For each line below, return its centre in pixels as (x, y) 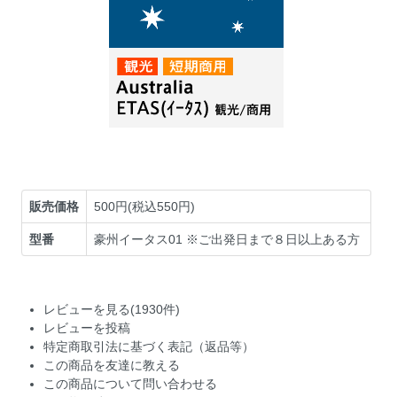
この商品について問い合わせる (131, 383)
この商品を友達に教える (112, 365)
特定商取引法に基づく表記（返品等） (149, 346)
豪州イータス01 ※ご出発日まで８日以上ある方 (227, 239)
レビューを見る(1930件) (112, 309)
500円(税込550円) (145, 206)
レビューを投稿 (87, 327)
